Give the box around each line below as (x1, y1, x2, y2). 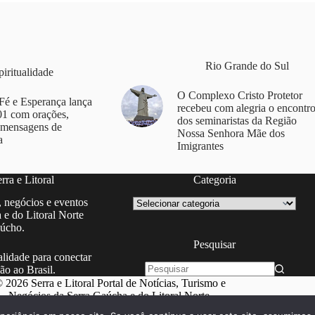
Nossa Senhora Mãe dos (176, 127, 285, 139)
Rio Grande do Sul (205, 59, 289, 72)
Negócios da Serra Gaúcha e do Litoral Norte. (8, 290, 212, 302)
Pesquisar (193, 238, 236, 250)
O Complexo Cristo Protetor (176, 89, 302, 101)
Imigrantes (176, 139, 224, 152)
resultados (144, 288, 189, 300)
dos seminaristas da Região (176, 114, 297, 127)
